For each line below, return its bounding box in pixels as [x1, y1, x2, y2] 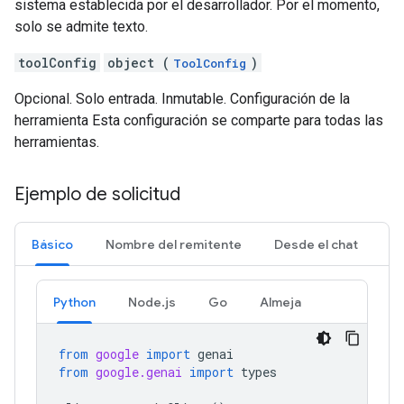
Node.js [128, 294, 176, 310]
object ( [107, 54, 170, 71]
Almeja [260, 294, 301, 310]
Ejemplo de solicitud [14, 183, 180, 206]
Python [53, 294, 96, 310]
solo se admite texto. [14, 18, 148, 35]
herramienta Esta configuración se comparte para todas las [14, 112, 383, 129]
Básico [32, 236, 73, 252]
